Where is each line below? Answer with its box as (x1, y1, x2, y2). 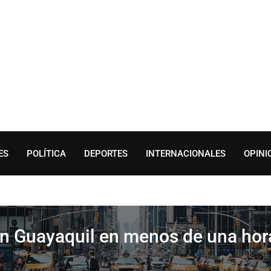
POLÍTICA (27, 148, 66, 159)
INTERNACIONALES (146, 148, 226, 159)
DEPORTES (84, 148, 128, 159)
